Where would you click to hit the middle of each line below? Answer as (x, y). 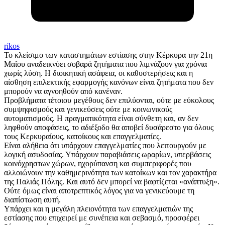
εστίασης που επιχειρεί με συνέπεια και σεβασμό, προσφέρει (102, 218)
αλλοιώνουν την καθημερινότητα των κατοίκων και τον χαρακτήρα (110, 173)
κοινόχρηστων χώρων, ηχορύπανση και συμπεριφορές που (98, 164)
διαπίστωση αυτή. (32, 200)
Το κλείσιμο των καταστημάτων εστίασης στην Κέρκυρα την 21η (108, 55)
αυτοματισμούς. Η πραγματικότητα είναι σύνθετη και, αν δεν (101, 119)
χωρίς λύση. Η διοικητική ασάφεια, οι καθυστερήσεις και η (98, 73)
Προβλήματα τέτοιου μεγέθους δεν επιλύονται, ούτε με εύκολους (109, 100)
